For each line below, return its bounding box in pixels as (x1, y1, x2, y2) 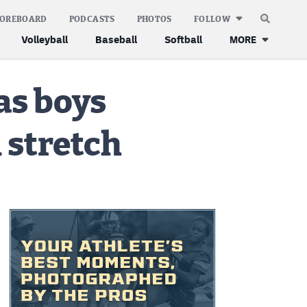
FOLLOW (193, 14, 230, 23)
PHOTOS (136, 14, 172, 23)
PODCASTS (69, 14, 115, 23)
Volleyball (21, 34, 68, 45)
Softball (164, 34, 202, 45)
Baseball (95, 34, 137, 45)
